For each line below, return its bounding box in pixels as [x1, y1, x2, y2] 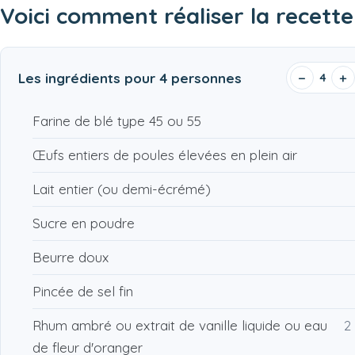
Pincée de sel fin [32, 283, 133, 300]
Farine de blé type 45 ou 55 [32, 113, 201, 130]
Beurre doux [32, 249, 109, 266]
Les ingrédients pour [18, 69, 159, 86]
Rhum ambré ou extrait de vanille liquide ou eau [32, 317, 327, 334]
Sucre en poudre [32, 215, 135, 232]
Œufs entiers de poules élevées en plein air [32, 147, 297, 164]
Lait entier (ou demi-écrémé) [32, 181, 211, 198]
